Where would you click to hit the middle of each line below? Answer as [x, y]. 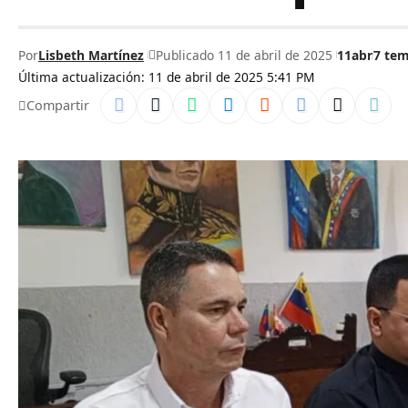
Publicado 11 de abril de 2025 [244, 55]
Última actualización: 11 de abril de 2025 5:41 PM [167, 77]
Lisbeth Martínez [91, 55]
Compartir [58, 105]
